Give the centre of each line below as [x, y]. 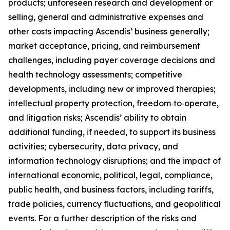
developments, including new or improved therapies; [112, 89]
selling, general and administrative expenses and [106, 17]
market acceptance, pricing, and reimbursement [104, 46]
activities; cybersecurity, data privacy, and [93, 146]
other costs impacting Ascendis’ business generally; [109, 31]
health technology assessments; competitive [95, 74]
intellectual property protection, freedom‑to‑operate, [113, 103]
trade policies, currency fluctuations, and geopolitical [114, 204]
